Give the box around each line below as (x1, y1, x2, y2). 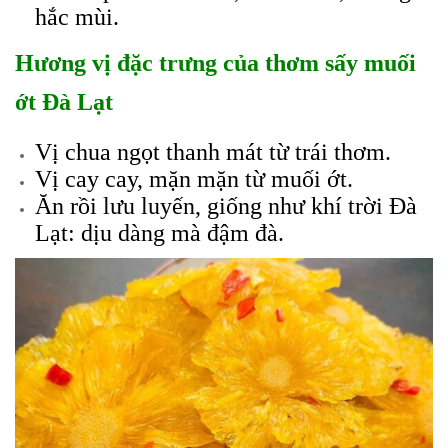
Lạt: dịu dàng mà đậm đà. (35, 220, 284, 246)
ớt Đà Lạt (15, 89, 113, 115)
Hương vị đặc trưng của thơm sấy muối (15, 50, 416, 76)
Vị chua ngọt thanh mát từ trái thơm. (35, 139, 391, 165)
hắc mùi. (35, 4, 119, 30)
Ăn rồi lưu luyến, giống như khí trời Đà (35, 193, 417, 219)
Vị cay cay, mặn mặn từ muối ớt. (35, 166, 353, 192)
